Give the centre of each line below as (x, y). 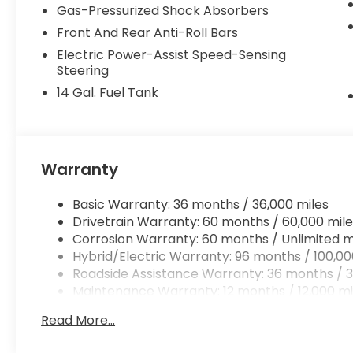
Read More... (78, 320)
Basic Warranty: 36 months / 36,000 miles (201, 204)
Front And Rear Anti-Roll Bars (148, 32)
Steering (83, 70)
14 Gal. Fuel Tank (108, 92)
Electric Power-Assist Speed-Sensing (172, 54)
